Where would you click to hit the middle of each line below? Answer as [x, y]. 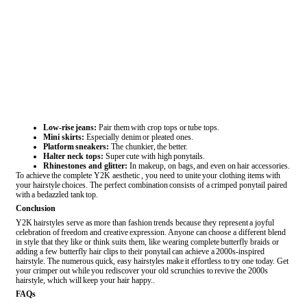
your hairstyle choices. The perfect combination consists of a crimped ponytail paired [151, 185]
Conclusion [36, 209]
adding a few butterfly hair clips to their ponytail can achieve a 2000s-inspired [140, 252]
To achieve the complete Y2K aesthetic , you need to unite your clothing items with [148, 176]
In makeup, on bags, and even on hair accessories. [209, 166]
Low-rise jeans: [70, 128]
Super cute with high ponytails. [154, 157]
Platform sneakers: [76, 147]
